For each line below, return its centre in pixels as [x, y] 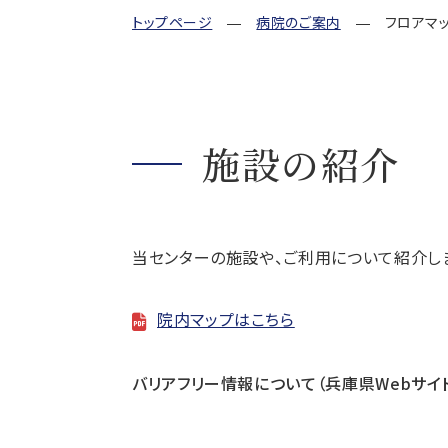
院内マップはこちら [226, 319]
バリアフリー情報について [224, 383]
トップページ [172, 22]
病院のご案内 [298, 22]
